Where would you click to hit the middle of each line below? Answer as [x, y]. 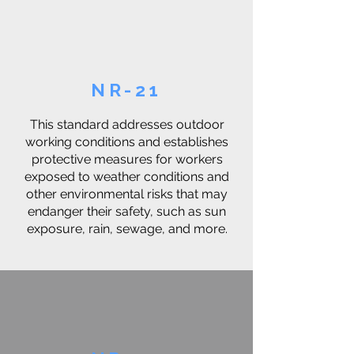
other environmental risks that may [127, 194]
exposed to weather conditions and [127, 177]
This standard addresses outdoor [127, 124]
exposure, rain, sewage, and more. [127, 229]
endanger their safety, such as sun [127, 211]
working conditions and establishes [127, 142]
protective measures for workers [127, 159]
